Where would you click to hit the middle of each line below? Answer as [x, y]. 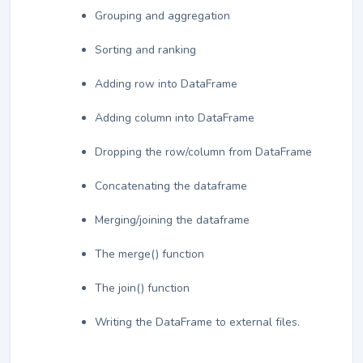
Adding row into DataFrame [166, 84]
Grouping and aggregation [162, 16]
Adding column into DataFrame [175, 118]
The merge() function [149, 254]
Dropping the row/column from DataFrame [203, 152]
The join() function [142, 288]
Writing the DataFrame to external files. [197, 322]
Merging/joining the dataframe [172, 220]
